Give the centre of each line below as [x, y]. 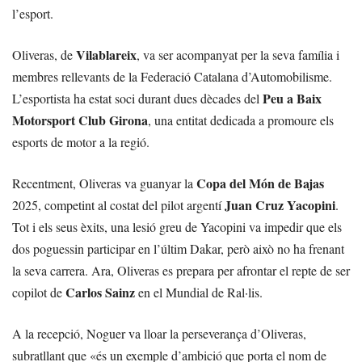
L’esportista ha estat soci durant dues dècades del [137, 98]
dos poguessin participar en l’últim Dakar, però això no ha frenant [178, 248]
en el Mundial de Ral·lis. [199, 292]
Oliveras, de [44, 55]
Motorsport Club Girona [80, 120]
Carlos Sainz [100, 292]
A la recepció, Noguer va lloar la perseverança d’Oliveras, [159, 333]
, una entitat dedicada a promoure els [241, 120]
